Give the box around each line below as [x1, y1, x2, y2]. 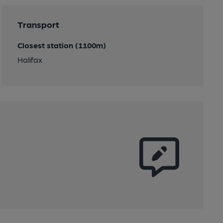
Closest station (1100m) [17, 40, 106, 50]
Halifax [17, 55, 42, 64]
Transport [17, 19, 59, 29]
